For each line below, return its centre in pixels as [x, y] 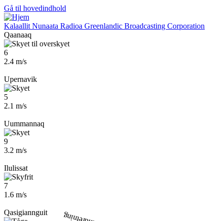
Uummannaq [24, 124]
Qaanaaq [18, 35]
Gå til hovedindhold [35, 8]
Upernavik [20, 79]
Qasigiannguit [26, 212]
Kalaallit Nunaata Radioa [43, 26]
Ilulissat [16, 168]
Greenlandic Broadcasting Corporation [145, 26]
